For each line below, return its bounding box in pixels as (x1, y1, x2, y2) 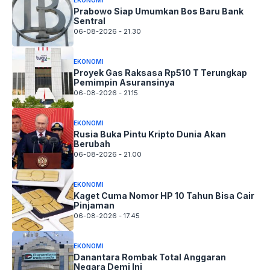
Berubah (74, 138, 110, 149)
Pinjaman (74, 199, 115, 210)
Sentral (74, 15, 105, 26)
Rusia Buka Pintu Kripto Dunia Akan (74, 128, 226, 139)
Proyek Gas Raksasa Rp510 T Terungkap (74, 67, 247, 78)
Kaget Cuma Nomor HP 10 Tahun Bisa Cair (74, 190, 254, 201)
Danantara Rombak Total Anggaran (74, 251, 226, 262)
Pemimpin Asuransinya (74, 77, 175, 87)
